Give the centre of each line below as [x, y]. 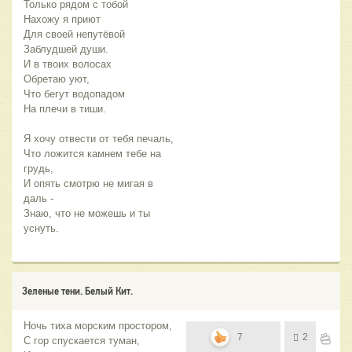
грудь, [38, 168]
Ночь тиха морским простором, [98, 325]
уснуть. [41, 228]
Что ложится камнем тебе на [92, 153]
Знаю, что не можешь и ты [87, 213]
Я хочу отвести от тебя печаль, [99, 138]
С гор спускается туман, [82, 340]
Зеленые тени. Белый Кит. [77, 290]
